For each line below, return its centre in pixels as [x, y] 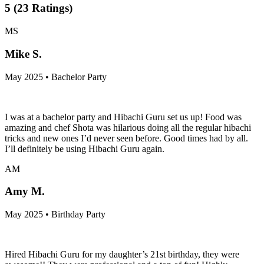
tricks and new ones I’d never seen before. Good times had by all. [126, 138]
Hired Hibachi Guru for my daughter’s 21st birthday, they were [122, 255]
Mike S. [23, 54]
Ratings [50, 8]
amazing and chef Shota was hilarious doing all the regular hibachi [128, 127]
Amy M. [25, 192]
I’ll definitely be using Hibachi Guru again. [85, 148]
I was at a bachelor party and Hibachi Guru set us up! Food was [123, 117]
